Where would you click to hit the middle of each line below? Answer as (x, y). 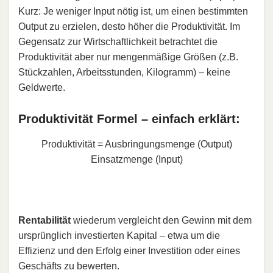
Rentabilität (44, 220)
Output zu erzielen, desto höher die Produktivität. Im (129, 26)
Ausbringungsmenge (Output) (168, 144)
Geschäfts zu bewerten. (69, 266)
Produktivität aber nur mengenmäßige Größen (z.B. (128, 57)
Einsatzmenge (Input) (136, 159)
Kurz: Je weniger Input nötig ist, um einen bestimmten (133, 11)
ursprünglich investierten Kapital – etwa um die (119, 235)
